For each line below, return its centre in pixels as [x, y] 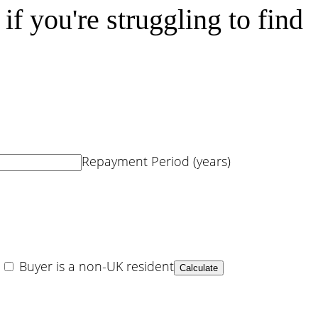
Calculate [199, 268]
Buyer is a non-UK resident [95, 266]
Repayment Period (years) [156, 161]
